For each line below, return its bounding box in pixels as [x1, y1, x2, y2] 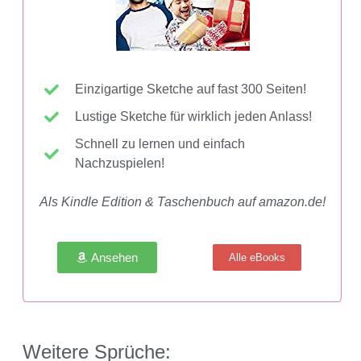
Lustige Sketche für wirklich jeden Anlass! [74, 109, 312, 123]
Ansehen [90, 250, 138, 264]
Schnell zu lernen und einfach [74, 136, 245, 151]
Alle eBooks [229, 251, 286, 263]
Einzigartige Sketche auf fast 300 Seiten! [74, 81, 306, 96]
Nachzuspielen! [74, 156, 164, 170]
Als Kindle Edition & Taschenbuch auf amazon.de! [39, 194, 326, 209]
